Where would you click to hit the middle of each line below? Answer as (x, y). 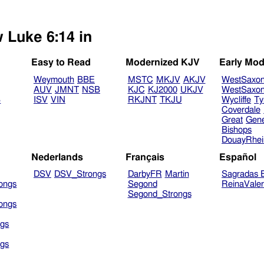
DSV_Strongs (80, 174)
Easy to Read (61, 63)
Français (145, 157)
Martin (177, 174)
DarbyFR (145, 174)
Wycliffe (237, 100)
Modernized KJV (162, 63)
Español (238, 157)
